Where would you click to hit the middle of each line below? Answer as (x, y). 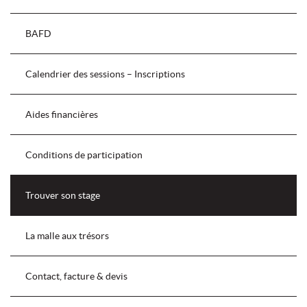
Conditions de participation (84, 155)
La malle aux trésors (67, 235)
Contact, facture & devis (76, 276)
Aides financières (62, 114)
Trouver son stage (63, 195)
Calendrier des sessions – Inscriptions (105, 74)
